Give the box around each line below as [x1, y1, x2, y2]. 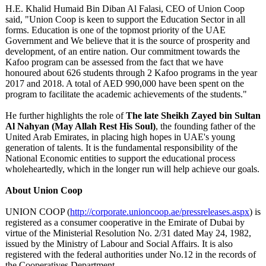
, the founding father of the [156, 121, 255, 131]
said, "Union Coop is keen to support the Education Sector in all [5, 14, 245, 24]
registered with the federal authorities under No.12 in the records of [5, 249, 256, 259]
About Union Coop [5, 185, 83, 195]
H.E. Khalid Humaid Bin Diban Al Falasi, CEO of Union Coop [5, 4, 245, 14]
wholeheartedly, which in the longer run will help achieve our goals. [5, 164, 259, 174]
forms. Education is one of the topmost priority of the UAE [5, 25, 226, 35]
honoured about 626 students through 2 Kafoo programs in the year [5, 68, 257, 78]
